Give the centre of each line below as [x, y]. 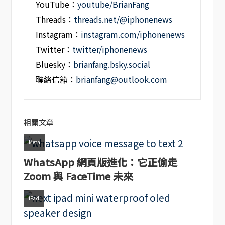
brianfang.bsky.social [112, 65]
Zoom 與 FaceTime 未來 [78, 176]
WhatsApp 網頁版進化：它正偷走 [100, 162]
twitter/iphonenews [110, 50]
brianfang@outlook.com [122, 80]
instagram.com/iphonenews [133, 35]
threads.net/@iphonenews [123, 20]
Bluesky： [55, 65]
